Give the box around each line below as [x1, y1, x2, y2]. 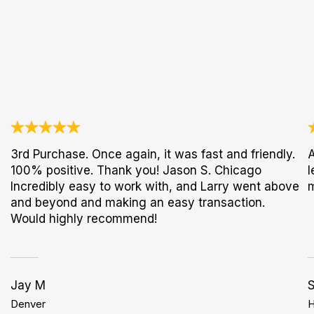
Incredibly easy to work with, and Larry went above [11, 179, 300, 193]
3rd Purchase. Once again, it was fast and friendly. [11, 147, 296, 161]
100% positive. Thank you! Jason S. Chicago [11, 163, 262, 177]
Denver [11, 297, 46, 310]
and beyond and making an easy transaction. [11, 196, 266, 210]
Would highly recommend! [11, 212, 158, 226]
